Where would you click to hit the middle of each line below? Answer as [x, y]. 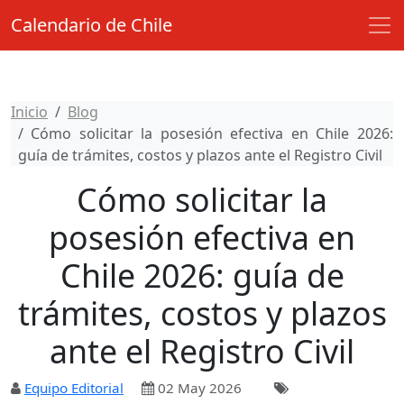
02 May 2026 [198, 388]
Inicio [29, 112]
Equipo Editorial [74, 388]
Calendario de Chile [92, 25]
